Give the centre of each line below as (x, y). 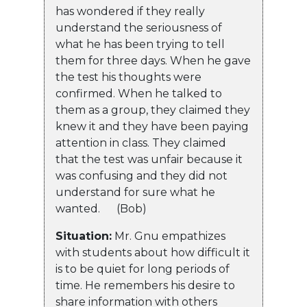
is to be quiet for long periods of (143, 269)
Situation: (84, 236)
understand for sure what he (135, 193)
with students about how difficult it (153, 253)
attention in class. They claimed (141, 143)
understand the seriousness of (139, 28)
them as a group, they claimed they (153, 110)
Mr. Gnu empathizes (169, 236)
